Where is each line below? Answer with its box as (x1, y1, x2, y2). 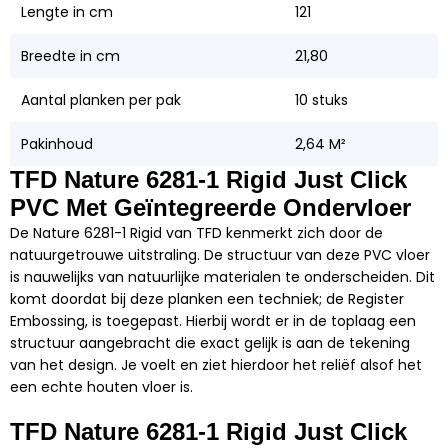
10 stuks (294, 89, 348, 110)
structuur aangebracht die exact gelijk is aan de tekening (10, 332, 410, 353)
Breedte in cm (20, 45, 120, 66)
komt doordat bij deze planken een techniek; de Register (10, 288, 404, 309)
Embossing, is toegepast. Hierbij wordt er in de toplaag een (10, 310, 416, 331)
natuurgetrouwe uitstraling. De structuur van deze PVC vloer (10, 244, 430, 265)
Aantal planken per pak (20, 89, 181, 110)
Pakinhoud (20, 133, 93, 154)
